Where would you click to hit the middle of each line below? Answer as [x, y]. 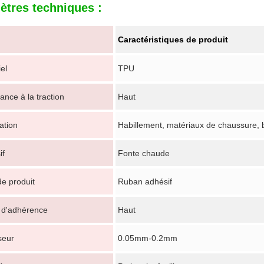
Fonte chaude [144, 153]
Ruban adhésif [145, 181]
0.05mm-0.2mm [148, 238]
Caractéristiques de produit [173, 39]
